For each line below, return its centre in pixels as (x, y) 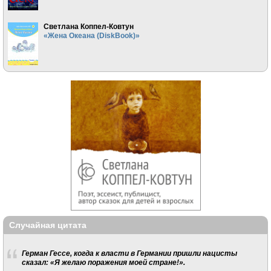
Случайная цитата (48, 225)
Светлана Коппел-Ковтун (88, 27)
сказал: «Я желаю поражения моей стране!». (103, 262)
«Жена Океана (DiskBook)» (91, 36)
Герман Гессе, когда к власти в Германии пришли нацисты (129, 253)
